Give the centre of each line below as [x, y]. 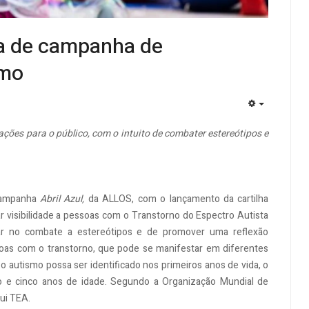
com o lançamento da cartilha [203, 199]
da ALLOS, [111, 199]
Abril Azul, [64, 199]
